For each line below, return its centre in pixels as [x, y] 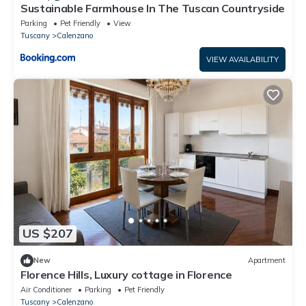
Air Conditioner [46, 289]
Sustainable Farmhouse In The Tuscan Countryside [153, 9]
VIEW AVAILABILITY [242, 60]
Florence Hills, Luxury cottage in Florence [126, 274]
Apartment [267, 261]
